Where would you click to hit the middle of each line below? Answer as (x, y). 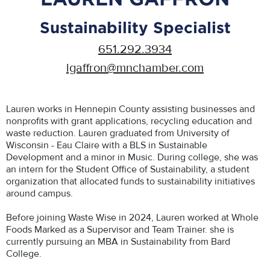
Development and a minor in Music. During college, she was (132, 157)
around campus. (39, 193)
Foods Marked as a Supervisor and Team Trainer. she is (120, 230)
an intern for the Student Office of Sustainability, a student (128, 169)
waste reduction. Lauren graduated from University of (118, 133)
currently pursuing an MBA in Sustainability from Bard (118, 242)
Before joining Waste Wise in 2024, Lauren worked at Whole (132, 218)
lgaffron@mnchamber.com (135, 68)
